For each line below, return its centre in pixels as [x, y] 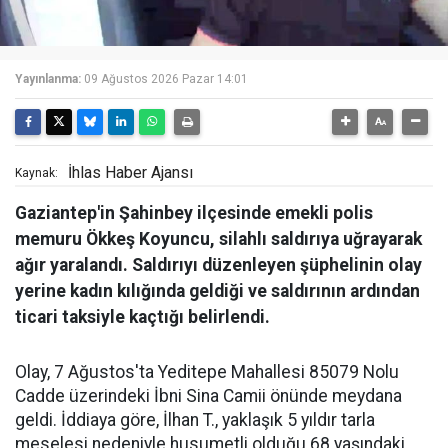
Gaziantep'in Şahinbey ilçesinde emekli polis [194, 213]
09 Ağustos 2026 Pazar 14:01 [166, 79]
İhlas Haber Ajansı [130, 173]
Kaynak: [36, 173]
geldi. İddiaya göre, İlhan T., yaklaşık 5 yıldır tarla [195, 420]
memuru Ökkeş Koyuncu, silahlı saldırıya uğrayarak [218, 239]
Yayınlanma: [48, 79]
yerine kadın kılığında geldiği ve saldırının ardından [217, 291]
